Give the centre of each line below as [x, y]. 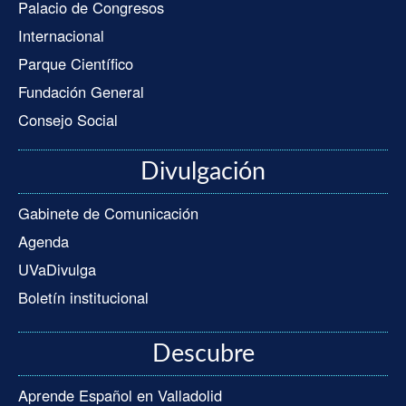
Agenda [43, 242]
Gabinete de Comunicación [108, 213]
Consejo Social [68, 120]
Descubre [203, 354]
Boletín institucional [83, 298]
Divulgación [203, 172]
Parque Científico [76, 64]
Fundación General [81, 92]
